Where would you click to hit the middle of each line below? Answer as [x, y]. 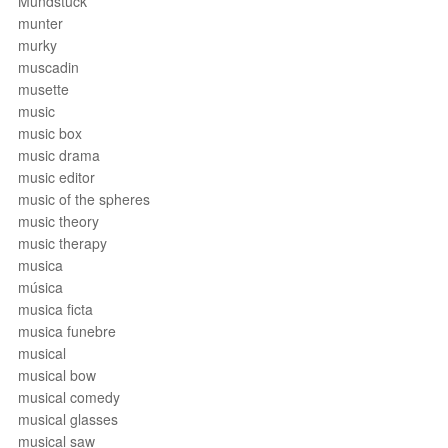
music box [50, 133]
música [40, 287]
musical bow [57, 375]
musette [43, 89]
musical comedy [69, 397]
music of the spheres [84, 199]
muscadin [48, 67]
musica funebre [67, 331]
